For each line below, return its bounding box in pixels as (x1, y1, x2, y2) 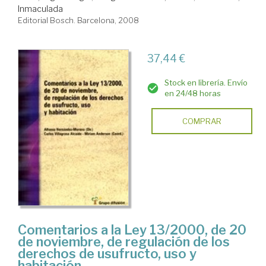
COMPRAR (182, 116, 221, 126)
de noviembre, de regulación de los (18, 233, 230, 249)
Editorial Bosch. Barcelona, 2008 (18, 15, 139, 26)
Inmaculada (18, 4, 63, 14)
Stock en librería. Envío (164, 78, 248, 88)
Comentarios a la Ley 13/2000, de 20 (18, 221, 246, 237)
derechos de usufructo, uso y (18, 245, 197, 261)
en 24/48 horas (164, 88, 221, 99)
